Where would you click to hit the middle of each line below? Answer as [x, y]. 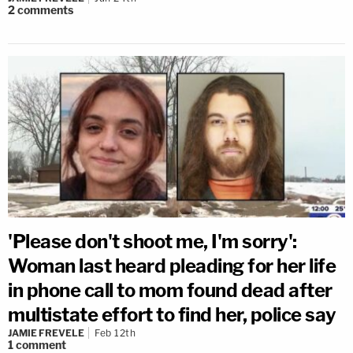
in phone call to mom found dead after [170, 290]
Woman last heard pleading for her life [172, 266]
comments [45, 9]
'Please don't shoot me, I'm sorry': [152, 241]
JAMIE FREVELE [46, 333]
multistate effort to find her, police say [172, 314]
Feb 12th [115, 333]
